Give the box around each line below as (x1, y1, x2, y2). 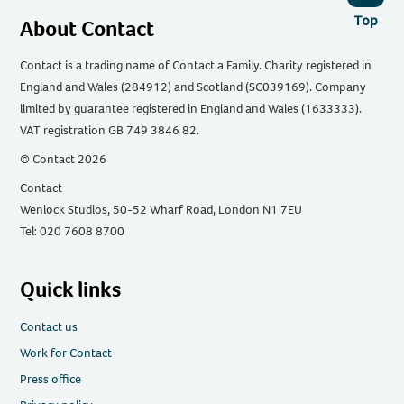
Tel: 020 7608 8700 (20, 223, 125, 241)
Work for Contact (20, 344, 113, 363)
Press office (20, 371, 82, 389)
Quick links (20, 275, 122, 305)
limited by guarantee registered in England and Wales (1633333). (20, 100, 363, 118)
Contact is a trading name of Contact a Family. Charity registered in (20, 57, 372, 75)
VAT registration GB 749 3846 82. (20, 122, 200, 140)
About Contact (20, 14, 155, 44)
